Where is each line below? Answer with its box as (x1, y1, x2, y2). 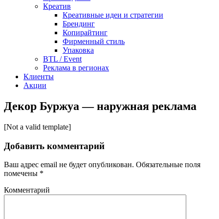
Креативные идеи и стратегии (63, 11, 163, 19)
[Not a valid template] (4, 122, 71, 131)
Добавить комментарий (4, 140, 105, 151)
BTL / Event (43, 55, 82, 63)
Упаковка (63, 46, 94, 54)
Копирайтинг (63, 28, 108, 37)
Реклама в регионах (43, 64, 109, 72)
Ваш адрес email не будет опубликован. (4, 160, 134, 169)
